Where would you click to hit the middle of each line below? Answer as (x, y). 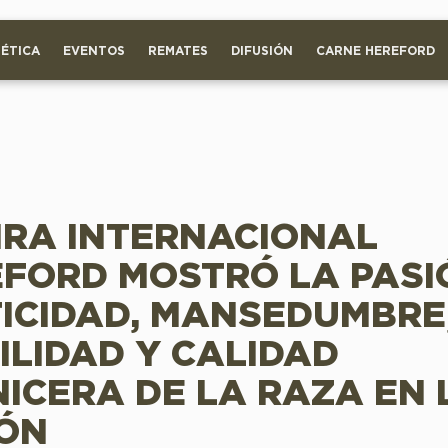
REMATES (178, 51)
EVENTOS (94, 51)
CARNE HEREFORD (375, 51)
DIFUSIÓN (262, 51)
